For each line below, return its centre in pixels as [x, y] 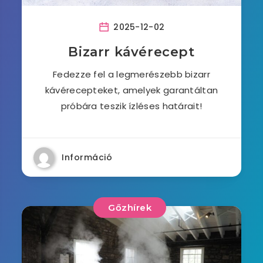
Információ [87, 157]
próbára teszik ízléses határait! [131, 106]
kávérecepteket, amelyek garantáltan [131, 90]
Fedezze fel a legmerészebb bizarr [131, 74]
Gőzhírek [130, 208]
